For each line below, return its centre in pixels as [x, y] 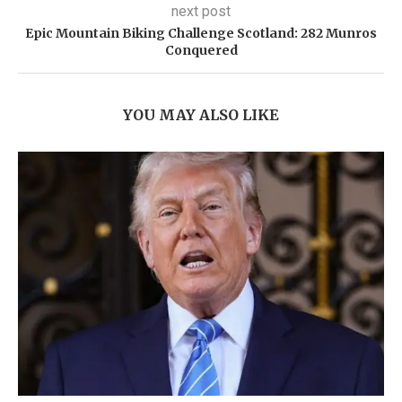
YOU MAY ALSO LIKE [201, 115]
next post [201, 12]
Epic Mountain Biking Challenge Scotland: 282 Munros [201, 34]
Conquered [201, 51]
